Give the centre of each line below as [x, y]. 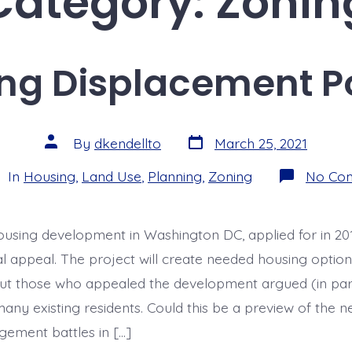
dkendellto [128, 143]
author [65, 154]
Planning [175, 176]
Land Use [112, 176]
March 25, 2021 [261, 143]
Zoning [230, 176]
